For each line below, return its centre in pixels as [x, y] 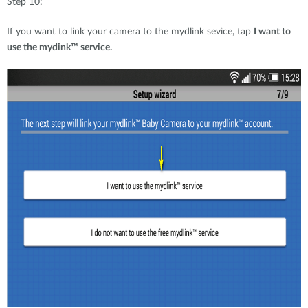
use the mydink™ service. [59, 47]
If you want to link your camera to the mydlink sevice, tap [130, 32]
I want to [272, 32]
